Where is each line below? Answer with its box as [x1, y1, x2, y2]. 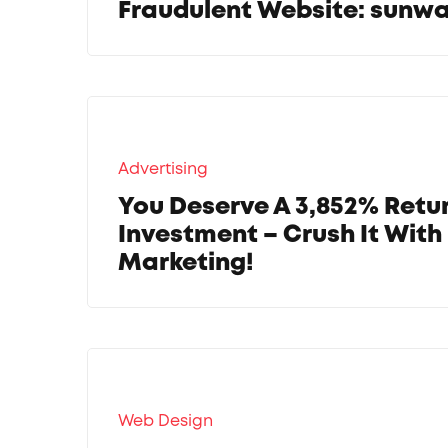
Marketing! [118, 246, 255, 280]
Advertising [118, 158, 209, 181]
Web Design [118, 410, 214, 433]
